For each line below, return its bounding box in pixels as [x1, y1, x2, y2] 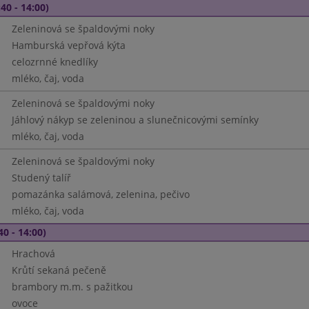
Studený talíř [11, 171, 71, 184]
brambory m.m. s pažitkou [11, 280, 133, 293]
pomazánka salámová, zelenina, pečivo [11, 188, 190, 201]
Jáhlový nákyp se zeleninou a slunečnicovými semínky [11, 113, 259, 126]
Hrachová [11, 247, 55, 260]
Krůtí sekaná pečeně [11, 263, 106, 277]
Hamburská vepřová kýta [11, 39, 126, 52]
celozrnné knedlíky [11, 55, 98, 68]
